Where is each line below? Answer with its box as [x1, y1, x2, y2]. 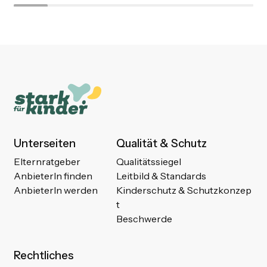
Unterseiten [13, 136, 76, 151]
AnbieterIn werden [13, 184, 98, 197]
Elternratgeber [13, 156, 80, 168]
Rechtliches [13, 248, 73, 262]
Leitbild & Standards [116, 170, 207, 182]
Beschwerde [116, 213, 173, 225]
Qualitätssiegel [116, 156, 182, 168]
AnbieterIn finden [13, 170, 92, 182]
